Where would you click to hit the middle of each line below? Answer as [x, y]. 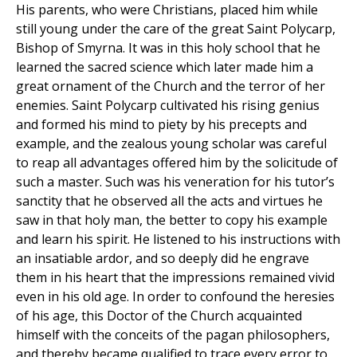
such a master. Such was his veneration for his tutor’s [175, 182]
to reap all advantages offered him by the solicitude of [177, 163]
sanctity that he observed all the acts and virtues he [169, 201]
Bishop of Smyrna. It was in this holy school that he [168, 48]
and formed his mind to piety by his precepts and [161, 125]
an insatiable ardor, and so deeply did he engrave [163, 259]
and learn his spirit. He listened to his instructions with [178, 239]
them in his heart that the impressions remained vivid [175, 278]
